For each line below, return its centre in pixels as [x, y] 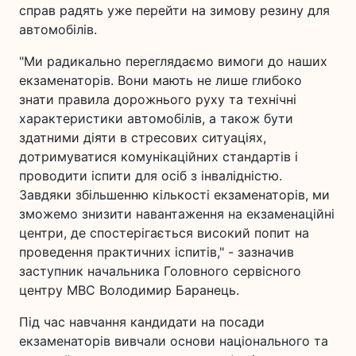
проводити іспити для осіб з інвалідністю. [151, 176]
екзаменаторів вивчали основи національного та [174, 341]
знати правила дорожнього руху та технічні [158, 99]
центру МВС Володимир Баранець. [129, 290]
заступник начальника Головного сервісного [160, 271]
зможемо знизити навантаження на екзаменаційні [177, 214]
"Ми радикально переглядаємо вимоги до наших [173, 61]
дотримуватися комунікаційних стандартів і [159, 157]
